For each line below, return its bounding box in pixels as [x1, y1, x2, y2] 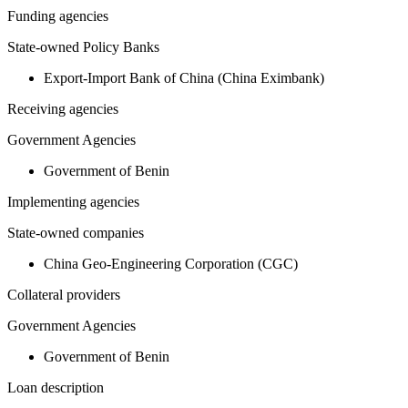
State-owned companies [7, 225, 144, 241]
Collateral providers [7, 287, 120, 303]
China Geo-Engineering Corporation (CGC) [44, 256, 298, 272]
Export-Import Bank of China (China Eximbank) [44, 70, 324, 87]
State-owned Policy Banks [7, 39, 159, 56]
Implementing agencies [7, 194, 139, 210]
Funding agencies [7, 8, 108, 25]
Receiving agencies [7, 101, 118, 117]
